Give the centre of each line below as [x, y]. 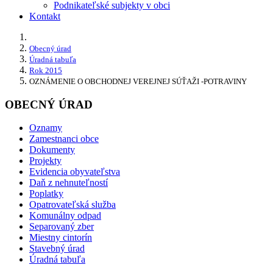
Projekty [45, 161]
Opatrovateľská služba [73, 205]
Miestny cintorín [61, 238]
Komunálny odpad [65, 216]
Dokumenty [52, 150]
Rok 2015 [46, 70]
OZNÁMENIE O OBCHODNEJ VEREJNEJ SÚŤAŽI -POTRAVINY [138, 81]
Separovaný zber [62, 227]
